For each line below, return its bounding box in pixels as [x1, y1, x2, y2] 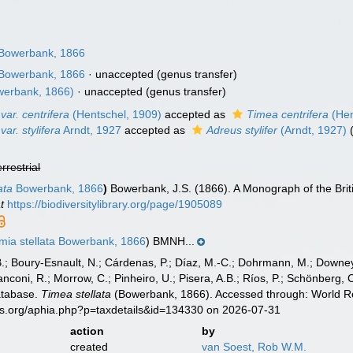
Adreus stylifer [206, 124, 278, 136]
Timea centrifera [247, 108, 329, 121]
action [69, 325, 104, 337]
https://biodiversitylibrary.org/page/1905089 [7, 198, 223, 210]
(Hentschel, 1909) [69, 108, 162, 121]
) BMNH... [146, 235, 195, 247]
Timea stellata [41, 288, 112, 300]
